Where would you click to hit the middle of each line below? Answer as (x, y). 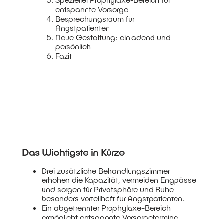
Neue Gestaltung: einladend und (113, 37)
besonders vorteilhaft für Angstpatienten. (113, 198)
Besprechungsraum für (95, 19)
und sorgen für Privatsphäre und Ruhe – (110, 189)
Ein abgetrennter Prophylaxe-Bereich (106, 207)
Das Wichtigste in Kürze (73, 152)
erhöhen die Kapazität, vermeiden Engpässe (119, 179)
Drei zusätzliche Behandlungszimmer (105, 170)
